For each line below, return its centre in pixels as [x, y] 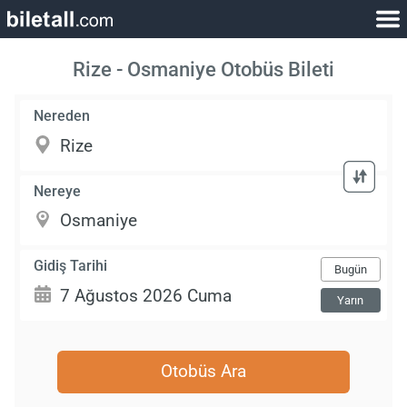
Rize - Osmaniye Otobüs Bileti [203, 69]
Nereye [58, 191]
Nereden [62, 116]
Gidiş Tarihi [71, 265]
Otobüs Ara [203, 372]
